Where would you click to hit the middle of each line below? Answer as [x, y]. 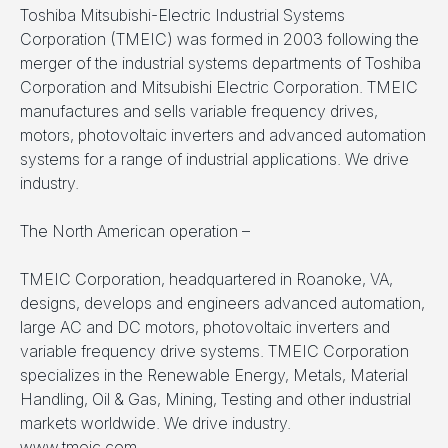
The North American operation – [135, 231]
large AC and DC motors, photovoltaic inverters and [205, 327]
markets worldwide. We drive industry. [155, 423]
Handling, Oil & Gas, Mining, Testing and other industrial [215, 399]
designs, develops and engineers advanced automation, [222, 303]
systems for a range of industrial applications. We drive [214, 159]
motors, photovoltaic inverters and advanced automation [223, 135]
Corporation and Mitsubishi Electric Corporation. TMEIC [219, 87]
